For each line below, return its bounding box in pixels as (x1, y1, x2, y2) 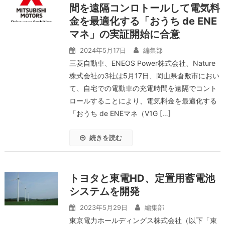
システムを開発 (69, 185, 140, 197)
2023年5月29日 (79, 203, 128, 211)
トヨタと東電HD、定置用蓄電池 (69, 172, 215, 184)
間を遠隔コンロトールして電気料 (69, 2, 220, 14)
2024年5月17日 (79, 46, 126, 54)
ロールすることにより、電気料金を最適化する (69, 96, 217, 105)
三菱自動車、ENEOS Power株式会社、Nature (69, 59, 215, 67)
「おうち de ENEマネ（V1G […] (69, 109, 171, 118)
